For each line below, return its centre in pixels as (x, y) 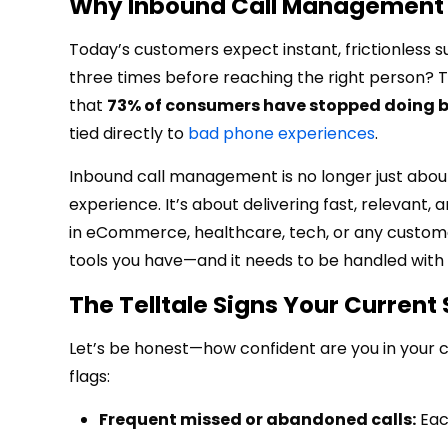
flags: (89, 377)
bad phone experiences (281, 134)
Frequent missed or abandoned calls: (257, 420)
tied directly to (128, 134)
